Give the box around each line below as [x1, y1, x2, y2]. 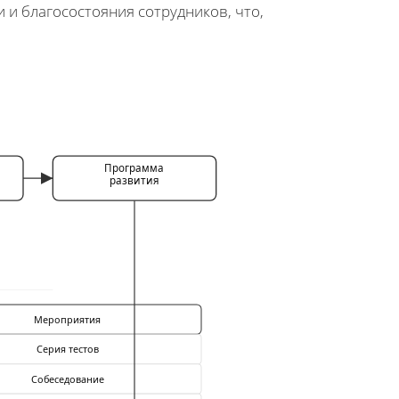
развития [109, 174, 160, 188]
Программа [104, 161, 165, 175]
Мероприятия [34, 312, 102, 326]
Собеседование [30, 371, 105, 386]
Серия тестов [36, 342, 100, 356]
